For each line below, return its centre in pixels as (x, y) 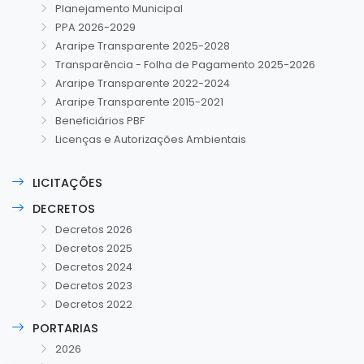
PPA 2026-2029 (95, 28)
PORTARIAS (65, 328)
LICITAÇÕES (67, 182)
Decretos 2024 (94, 267)
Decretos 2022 (94, 305)
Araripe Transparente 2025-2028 (143, 46)
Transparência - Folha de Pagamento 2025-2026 (185, 65)
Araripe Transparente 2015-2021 (139, 102)
